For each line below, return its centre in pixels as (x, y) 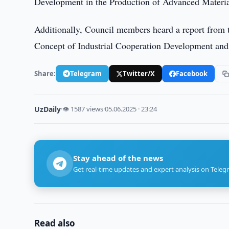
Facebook (192, 73)
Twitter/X (139, 73)
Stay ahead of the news (118, 158)
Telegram (86, 73)
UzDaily (48, 109)
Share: (45, 73)
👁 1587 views (83, 109)
